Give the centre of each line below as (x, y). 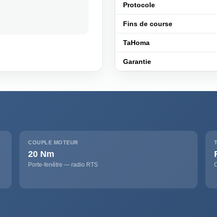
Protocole (139, 5)
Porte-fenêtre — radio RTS (63, 165)
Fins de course (148, 24)
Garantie (137, 62)
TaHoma (136, 43)
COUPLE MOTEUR (53, 142)
